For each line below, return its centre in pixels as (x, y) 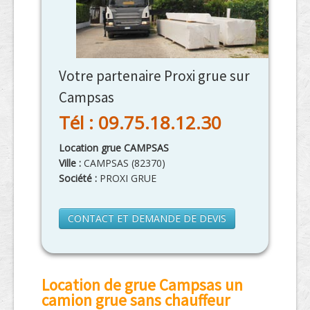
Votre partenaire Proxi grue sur (154, 76)
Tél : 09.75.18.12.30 (140, 123)
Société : (78, 179)
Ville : (71, 163)
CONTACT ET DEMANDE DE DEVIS (147, 219)
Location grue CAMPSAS (114, 148)
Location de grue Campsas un (142, 285)
